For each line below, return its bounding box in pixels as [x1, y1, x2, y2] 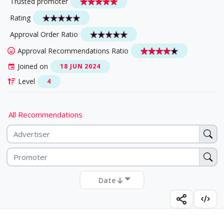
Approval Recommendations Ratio [17, 45, 128, 55]
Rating [10, 12, 30, 22]
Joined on [17, 61, 48, 71]
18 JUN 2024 [60, 62, 100, 71]
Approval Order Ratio [10, 29, 78, 39]
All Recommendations [8, 109, 82, 120]
